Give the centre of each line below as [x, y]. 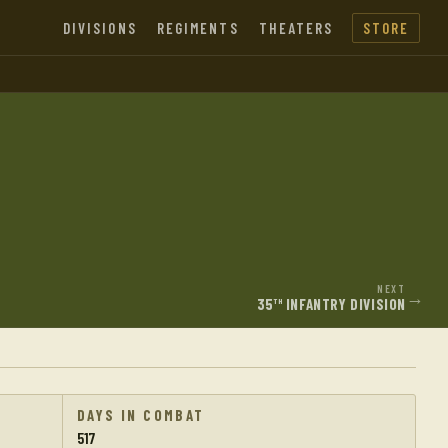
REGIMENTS [197, 27]
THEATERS [296, 27]
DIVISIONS [99, 27]
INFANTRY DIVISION [344, 304]
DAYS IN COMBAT [141, 415]
